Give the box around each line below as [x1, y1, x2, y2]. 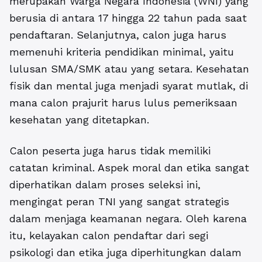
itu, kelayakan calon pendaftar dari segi [9, 229, 208, 242]
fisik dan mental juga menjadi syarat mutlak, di [9, 80, 248, 92]
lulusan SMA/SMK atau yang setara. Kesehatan [9, 63, 249, 75]
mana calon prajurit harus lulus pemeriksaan [9, 96, 237, 109]
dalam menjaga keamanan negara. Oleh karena [9, 212, 247, 225]
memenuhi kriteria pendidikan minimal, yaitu [9, 46, 234, 58]
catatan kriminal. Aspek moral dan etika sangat [9, 161, 249, 174]
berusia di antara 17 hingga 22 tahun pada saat [9, 12, 247, 25]
